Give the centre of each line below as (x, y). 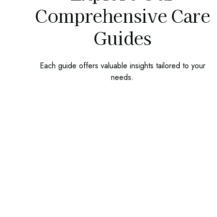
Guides (122, 37)
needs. (123, 77)
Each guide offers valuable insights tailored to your (122, 65)
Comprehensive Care (123, 15)
